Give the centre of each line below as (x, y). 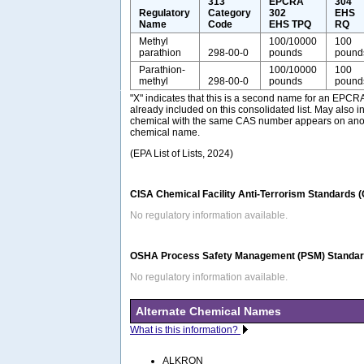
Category (230, 13)
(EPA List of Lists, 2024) (182, 153)
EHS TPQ (290, 24)
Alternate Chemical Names (208, 311)
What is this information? (185, 329)
